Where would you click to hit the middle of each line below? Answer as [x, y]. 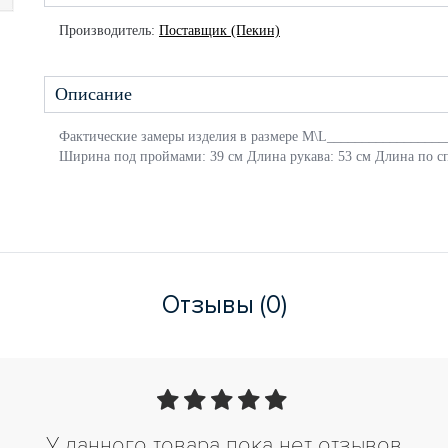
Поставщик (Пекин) [219, 30]
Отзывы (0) [224, 305]
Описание [93, 94]
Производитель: [107, 30]
